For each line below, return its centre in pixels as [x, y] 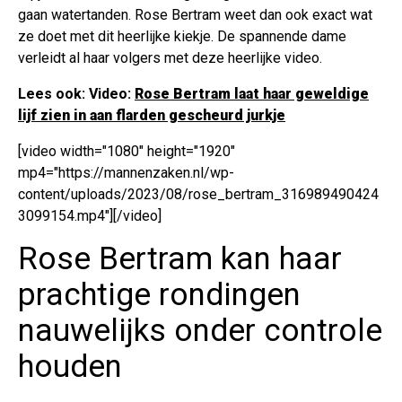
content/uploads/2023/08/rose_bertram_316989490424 [198, 194]
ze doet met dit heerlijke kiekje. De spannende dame [182, 36]
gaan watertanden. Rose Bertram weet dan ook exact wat [195, 14]
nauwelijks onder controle [200, 330]
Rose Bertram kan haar [180, 258]
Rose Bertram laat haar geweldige [252, 93]
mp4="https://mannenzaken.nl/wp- [126, 172]
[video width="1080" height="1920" [127, 151]
